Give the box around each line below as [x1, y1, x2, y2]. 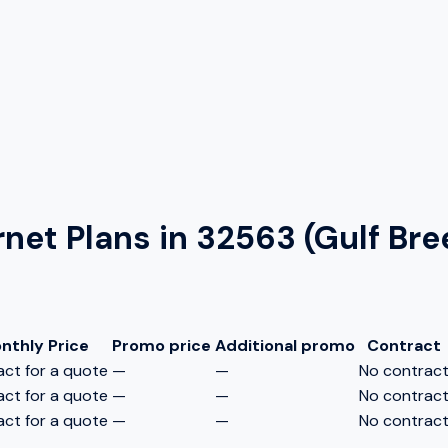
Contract [367, 334, 441, 356]
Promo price [112, 334, 211, 356]
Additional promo [215, 334, 355, 356]
